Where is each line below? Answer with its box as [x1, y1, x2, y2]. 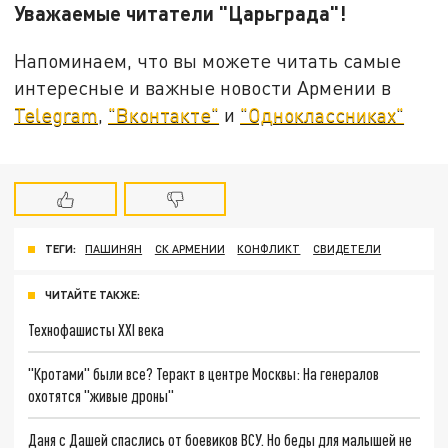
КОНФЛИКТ [237, 242, 301, 256]
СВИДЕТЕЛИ [313, 242, 382, 256]
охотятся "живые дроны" [28, 385, 175, 405]
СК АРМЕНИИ [154, 242, 225, 256]
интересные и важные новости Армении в [14, 75, 392, 99]
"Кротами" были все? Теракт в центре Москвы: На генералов [28, 363, 380, 383]
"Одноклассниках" [240, 102, 405, 126]
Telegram [14, 102, 99, 126]
